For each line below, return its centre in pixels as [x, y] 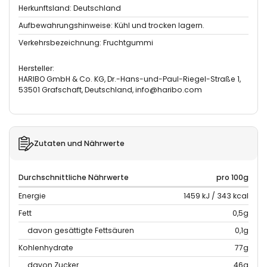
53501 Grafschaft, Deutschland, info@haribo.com [110, 90]
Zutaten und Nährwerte [79, 143]
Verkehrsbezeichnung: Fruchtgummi [86, 43]
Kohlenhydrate [46, 248]
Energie [32, 196]
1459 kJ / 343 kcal [216, 196]
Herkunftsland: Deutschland [70, 8]
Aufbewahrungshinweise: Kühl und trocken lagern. [111, 25]
